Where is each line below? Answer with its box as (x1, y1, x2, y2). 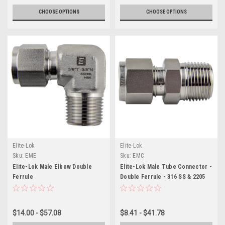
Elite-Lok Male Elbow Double (13, 163, 92, 170)
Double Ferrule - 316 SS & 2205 (120, 173, 205, 180)
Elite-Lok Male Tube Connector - (120, 163, 212, 170)
